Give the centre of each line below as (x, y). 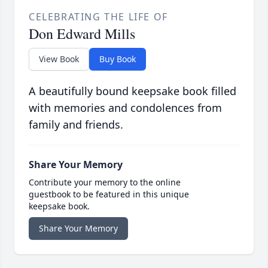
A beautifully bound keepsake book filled (133, 91)
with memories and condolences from (125, 108)
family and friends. (76, 125)
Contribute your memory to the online (105, 182)
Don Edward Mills (82, 34)
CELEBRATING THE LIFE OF (98, 17)
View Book (59, 59)
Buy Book (118, 59)
